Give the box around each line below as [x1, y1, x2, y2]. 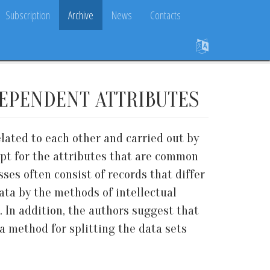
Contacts [150, 8, 181, 22]
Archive [68, 8, 93, 22]
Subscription [5, 8, 50, 22]
